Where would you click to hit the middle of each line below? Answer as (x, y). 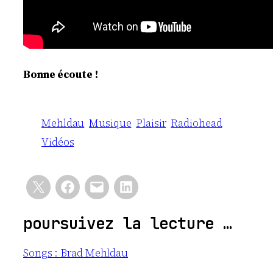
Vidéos (58, 142)
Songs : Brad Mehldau (76, 253)
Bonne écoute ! (61, 75)
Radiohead (197, 123)
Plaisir (151, 123)
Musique (110, 123)
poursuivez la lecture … (128, 223)
